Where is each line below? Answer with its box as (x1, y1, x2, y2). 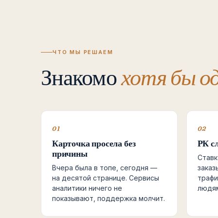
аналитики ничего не (52, 184, 122, 192)
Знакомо (41, 63, 121, 91)
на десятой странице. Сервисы (52, 174, 159, 182)
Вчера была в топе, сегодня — (52, 163, 157, 172)
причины (52, 148, 88, 159)
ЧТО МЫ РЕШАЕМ (53, 49, 113, 55)
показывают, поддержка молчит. (52, 194, 165, 202)
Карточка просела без (52, 138, 136, 149)
